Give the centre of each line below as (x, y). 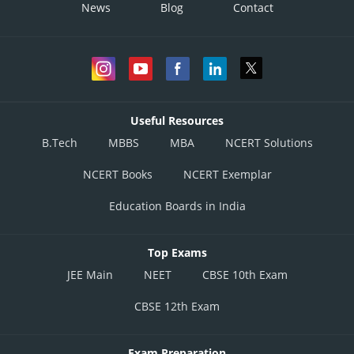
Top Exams (177, 252)
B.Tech (59, 142)
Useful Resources (177, 120)
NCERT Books (117, 174)
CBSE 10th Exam (245, 274)
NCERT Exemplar (227, 174)
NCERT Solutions (269, 142)
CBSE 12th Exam (177, 306)
